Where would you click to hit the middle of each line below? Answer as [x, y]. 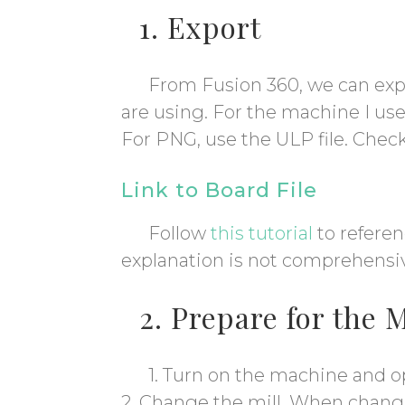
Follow [180, 234]
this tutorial [262, 234]
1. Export [201, 27]
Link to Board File [220, 191]
